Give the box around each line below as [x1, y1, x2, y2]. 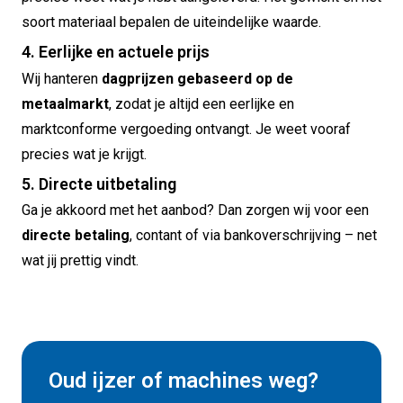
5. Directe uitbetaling [22, 174, 176, 193]
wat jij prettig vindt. [22, 252, 139, 270]
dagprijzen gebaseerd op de [102, 69, 293, 87]
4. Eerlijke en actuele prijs [22, 42, 210, 62]
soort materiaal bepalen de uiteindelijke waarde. [22, 13, 321, 31]
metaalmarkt [22, 94, 109, 112]
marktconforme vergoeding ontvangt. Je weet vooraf [22, 120, 351, 138]
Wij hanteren [22, 69, 102, 87]
